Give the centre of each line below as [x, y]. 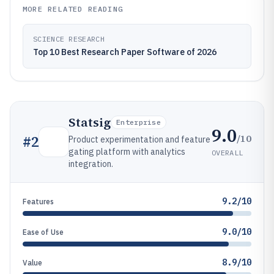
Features [38, 202]
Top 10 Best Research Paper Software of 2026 [125, 52]
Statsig [90, 122]
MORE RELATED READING [73, 9]
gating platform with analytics [127, 152]
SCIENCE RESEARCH [69, 39]
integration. [91, 164]
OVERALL [228, 152]
